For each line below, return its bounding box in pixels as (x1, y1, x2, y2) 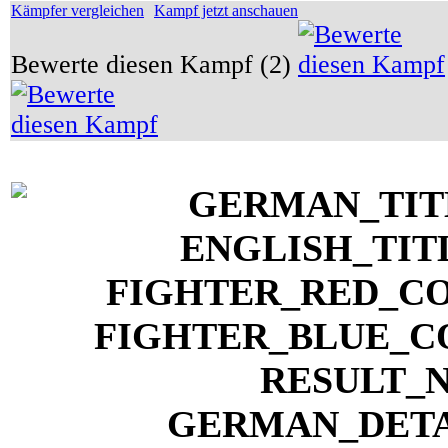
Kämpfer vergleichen (11, 2, 144, 19)
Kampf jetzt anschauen (154, 2, 298, 19)
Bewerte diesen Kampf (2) (11, 50, 298, 79)
